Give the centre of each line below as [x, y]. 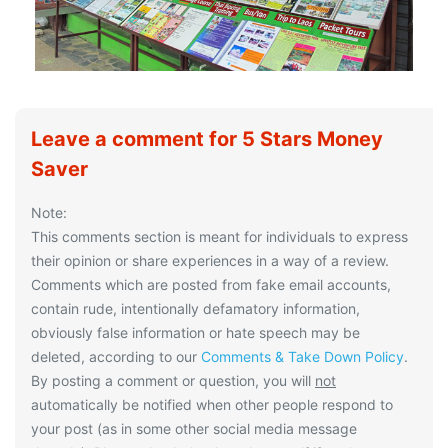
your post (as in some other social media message [194, 428]
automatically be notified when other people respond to [212, 404]
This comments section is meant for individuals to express [219, 236]
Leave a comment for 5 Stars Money [207, 138]
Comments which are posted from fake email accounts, [211, 284]
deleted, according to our [116, 356]
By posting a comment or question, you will [173, 380]
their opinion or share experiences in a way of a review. [210, 260]
